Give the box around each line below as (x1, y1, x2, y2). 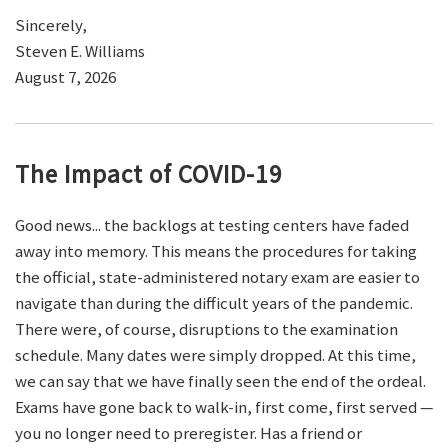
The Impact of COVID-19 (15, 158, 283, 191)
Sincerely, (15, 14, 87, 37)
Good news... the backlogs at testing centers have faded (15, 214, 409, 237)
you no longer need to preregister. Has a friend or (15, 422, 362, 445)
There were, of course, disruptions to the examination (15, 318, 398, 341)
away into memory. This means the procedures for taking (15, 240, 417, 263)
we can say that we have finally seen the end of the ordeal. (15, 370, 426, 393)
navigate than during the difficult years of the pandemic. (15, 292, 413, 315)
